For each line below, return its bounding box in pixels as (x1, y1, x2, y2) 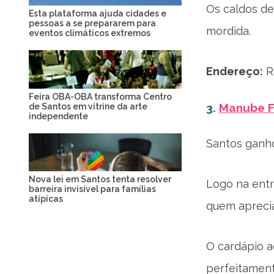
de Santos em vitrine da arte (29, 101, 147, 111)
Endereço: (206, 65, 263, 78)
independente (29, 111, 88, 121)
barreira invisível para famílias (29, 184, 156, 194)
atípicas (29, 194, 63, 204)
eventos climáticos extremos (29, 28, 150, 38)
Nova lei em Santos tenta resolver (29, 174, 171, 184)
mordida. (206, 24, 251, 37)
